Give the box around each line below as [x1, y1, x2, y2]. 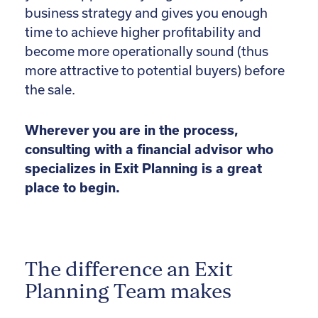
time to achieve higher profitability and [25, 25, 261, 40]
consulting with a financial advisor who [25, 142, 273, 158]
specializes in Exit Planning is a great [25, 161, 262, 177]
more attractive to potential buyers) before [25, 63, 285, 79]
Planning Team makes [25, 279, 231, 305]
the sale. [25, 82, 75, 98]
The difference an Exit [25, 257, 233, 283]
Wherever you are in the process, [25, 123, 238, 138]
